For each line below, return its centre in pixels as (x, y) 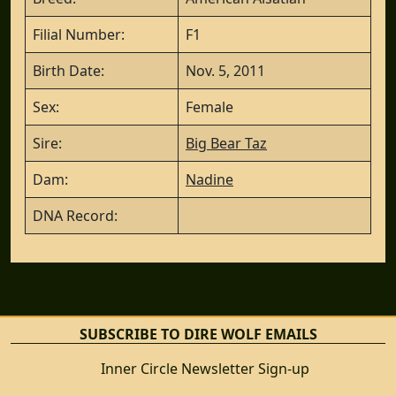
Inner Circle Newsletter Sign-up (205, 368)
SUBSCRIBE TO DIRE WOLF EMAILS (198, 334)
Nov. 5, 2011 (225, 70)
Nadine (209, 179)
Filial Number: (79, 34)
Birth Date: (69, 70)
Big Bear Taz (226, 143)
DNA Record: (75, 215)
